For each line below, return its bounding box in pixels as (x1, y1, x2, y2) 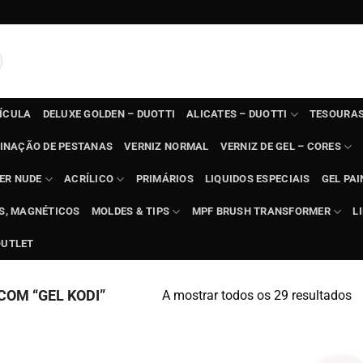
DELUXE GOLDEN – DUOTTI (42, 108, 176, 120)
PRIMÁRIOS (135, 173, 194, 185)
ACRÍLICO (64, 173, 114, 185)
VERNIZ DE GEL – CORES (220, 140, 341, 152)
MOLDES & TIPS (91, 205, 170, 217)
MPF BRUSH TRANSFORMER (191, 205, 331, 217)
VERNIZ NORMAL (124, 140, 209, 152)
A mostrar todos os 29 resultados (161, 287, 352, 303)
